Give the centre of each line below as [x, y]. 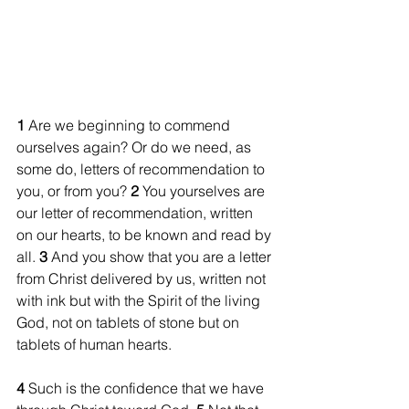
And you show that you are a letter [163, 256]
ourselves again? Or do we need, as [136, 147]
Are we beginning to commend [131, 125]
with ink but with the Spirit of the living [140, 300]
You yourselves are [205, 190]
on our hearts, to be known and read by [146, 234]
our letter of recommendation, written [136, 212]
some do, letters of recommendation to [142, 168]
